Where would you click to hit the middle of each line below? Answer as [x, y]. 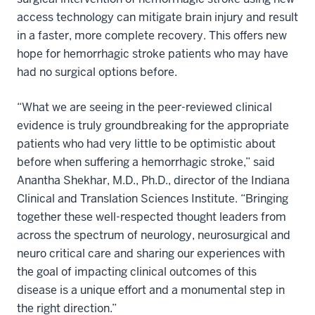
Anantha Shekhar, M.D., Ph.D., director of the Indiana [153, 180]
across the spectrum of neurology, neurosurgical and [154, 235]
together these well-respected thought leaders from [152, 217]
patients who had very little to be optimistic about [146, 143]
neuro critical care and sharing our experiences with [151, 253]
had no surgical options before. [97, 72]
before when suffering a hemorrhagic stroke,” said [146, 162]
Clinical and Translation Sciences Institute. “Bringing [153, 198]
